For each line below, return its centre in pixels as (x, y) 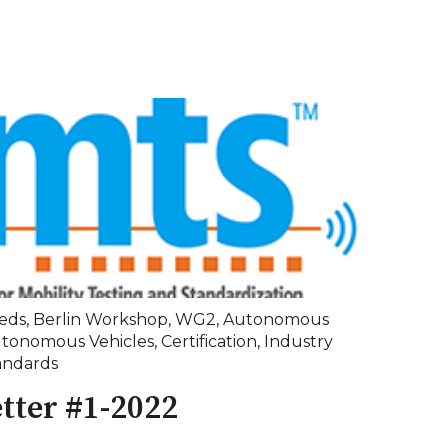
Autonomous (276, 320)
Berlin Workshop (100, 320)
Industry (298, 342)
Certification (209, 342)
